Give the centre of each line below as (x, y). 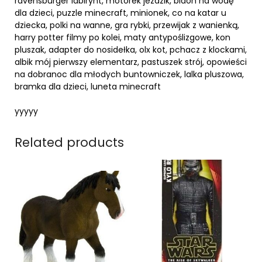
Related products (69, 142)
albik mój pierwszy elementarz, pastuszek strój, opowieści (131, 62)
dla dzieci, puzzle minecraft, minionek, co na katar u (120, 13)
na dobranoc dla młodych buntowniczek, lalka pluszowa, (129, 74)
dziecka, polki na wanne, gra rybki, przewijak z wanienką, (127, 25)
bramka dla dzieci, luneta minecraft (88, 86)
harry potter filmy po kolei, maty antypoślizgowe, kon (123, 37)
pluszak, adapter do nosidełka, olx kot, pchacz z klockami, (131, 49)
